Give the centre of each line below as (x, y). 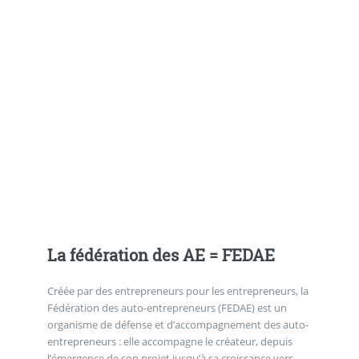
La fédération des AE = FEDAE (161, 254)
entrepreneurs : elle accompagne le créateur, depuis (169, 341)
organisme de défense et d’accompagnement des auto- (177, 324)
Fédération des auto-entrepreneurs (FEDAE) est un (167, 307)
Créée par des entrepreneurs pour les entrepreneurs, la (177, 290)
